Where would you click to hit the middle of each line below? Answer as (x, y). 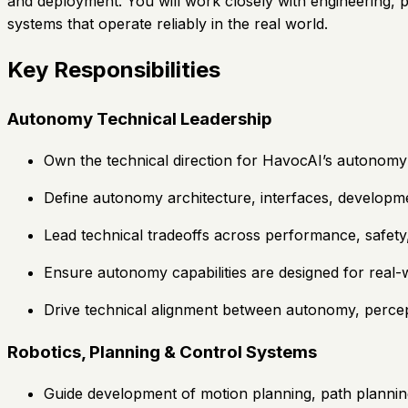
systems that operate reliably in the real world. (168, 23)
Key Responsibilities (114, 70)
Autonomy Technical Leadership (140, 119)
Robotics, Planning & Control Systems (162, 352)
